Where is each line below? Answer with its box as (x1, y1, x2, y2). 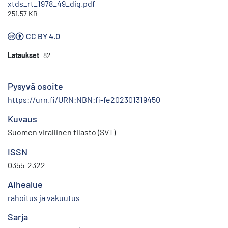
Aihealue (8, 179, 43, 190)
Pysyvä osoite (8, 80, 63, 92)
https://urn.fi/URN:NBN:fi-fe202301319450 (8, 95, 160, 105)
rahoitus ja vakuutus (8, 193, 80, 203)
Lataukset (8, 51, 39, 60)
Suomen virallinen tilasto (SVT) (8, 127, 116, 137)
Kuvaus (8, 113, 37, 125)
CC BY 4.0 (26, 31, 60, 41)
